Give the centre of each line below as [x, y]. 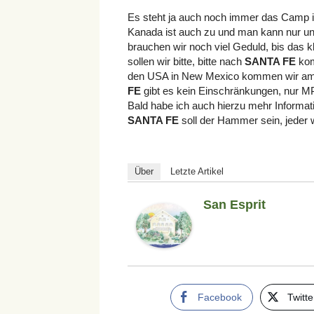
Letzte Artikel [197, 171]
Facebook [219, 297]
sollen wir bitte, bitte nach [186, 61]
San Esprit [234, 204]
